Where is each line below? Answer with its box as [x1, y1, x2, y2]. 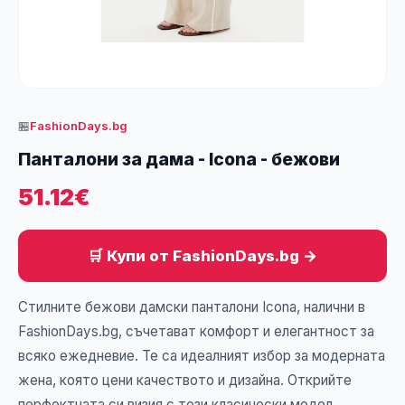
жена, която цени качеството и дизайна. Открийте [18, 372, 352, 389]
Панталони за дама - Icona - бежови [18, 148, 340, 170]
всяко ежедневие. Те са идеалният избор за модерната [18, 347, 385, 364]
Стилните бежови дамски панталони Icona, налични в [18, 298, 365, 316]
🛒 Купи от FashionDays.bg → [88, 247, 317, 265]
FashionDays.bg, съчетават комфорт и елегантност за [18, 323, 374, 340]
